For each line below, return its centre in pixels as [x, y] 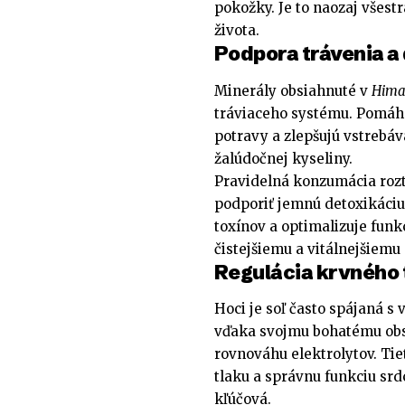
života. [237, 31]
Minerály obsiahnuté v [293, 90]
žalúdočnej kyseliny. [283, 158]
